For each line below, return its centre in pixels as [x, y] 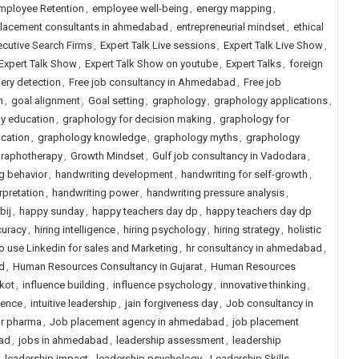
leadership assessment [170, 340]
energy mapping [234, 8]
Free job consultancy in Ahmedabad [152, 82]
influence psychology [162, 285]
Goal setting [116, 101]
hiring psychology [164, 230]
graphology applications [270, 101]
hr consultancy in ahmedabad [254, 248]
